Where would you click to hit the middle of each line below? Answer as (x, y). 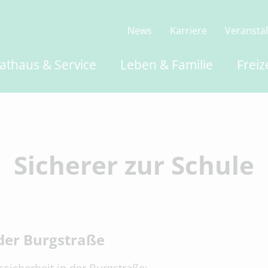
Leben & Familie (167, 65)
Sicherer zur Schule (134, 165)
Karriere (188, 31)
